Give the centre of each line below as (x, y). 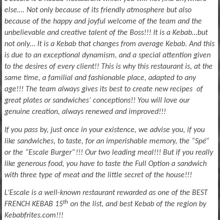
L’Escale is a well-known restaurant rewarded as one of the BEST (106, 193)
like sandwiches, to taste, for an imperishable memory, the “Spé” (107, 141)
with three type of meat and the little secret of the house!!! (98, 175)
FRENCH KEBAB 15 (33, 204)
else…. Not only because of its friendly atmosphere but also (98, 11)
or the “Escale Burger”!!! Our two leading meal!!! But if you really (109, 152)
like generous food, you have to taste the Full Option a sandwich (105, 164)
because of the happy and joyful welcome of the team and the (103, 22)
